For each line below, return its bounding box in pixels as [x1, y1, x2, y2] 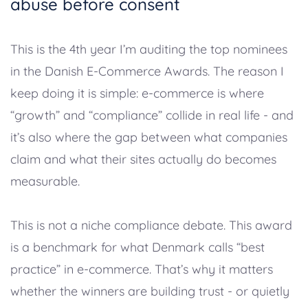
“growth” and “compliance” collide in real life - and [10, 107, 294, 123]
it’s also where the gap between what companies [10, 129, 287, 145]
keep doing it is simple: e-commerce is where [10, 85, 264, 101]
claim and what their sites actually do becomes [10, 151, 276, 167]
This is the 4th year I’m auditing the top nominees [10, 41, 287, 57]
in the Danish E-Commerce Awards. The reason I [10, 63, 284, 79]
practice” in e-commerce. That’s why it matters [10, 261, 273, 277]
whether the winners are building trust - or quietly [10, 283, 289, 299]
